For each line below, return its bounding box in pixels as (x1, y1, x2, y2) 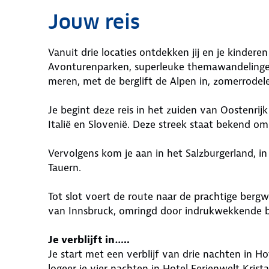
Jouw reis (48, 10, 140, 34)
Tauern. (48, 161, 81, 174)
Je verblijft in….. (48, 233, 130, 246)
